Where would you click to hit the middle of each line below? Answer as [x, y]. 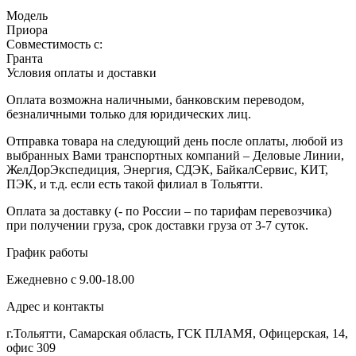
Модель [27, 15]
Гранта [25, 58]
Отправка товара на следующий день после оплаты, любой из [174, 141]
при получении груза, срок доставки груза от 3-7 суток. [157, 225]
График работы [47, 252]
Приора [27, 29]
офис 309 [31, 347]
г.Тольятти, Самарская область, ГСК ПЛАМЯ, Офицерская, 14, [177, 333]
